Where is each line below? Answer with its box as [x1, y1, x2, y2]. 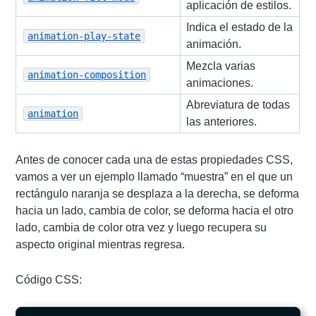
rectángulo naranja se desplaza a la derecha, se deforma [16, 188, 300, 200]
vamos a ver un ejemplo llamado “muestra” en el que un [16, 171, 293, 183]
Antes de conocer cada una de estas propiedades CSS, [16, 154, 293, 166]
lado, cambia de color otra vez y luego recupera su [16, 221, 267, 233]
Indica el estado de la [186, 21, 293, 33]
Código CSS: [16, 274, 83, 286]
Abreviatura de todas [186, 99, 291, 111]
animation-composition [28, 69, 147, 80]
